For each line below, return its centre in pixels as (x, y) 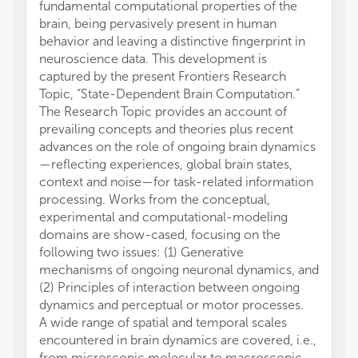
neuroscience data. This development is (153, 59)
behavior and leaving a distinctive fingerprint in (172, 41)
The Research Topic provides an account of (163, 111)
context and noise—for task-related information (176, 182)
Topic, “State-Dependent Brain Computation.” (169, 94)
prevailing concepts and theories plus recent (166, 129)
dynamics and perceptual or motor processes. (171, 305)
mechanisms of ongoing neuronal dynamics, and (179, 270)
